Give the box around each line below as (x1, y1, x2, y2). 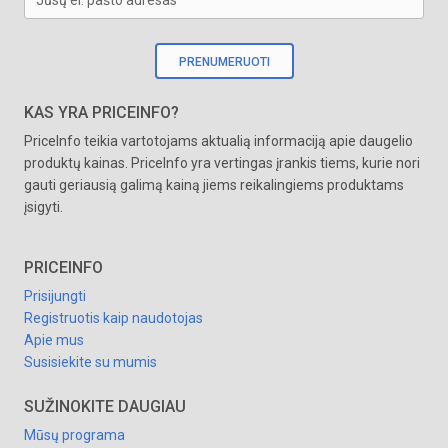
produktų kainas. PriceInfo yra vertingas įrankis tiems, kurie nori (24, 155, 420, 171)
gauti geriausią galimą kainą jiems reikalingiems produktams (24, 177, 404, 193)
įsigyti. (24, 199, 63, 215)
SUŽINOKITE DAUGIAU (24, 397, 186, 416)
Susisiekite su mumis (24, 354, 157, 370)
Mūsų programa (24, 427, 125, 443)
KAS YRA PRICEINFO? (24, 103, 179, 122)
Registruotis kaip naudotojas (24, 310, 203, 326)
